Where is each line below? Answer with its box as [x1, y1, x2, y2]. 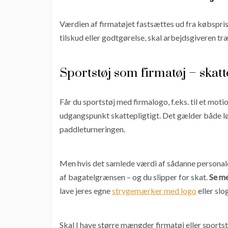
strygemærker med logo [112, 186, 196, 196]
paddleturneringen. [60, 124, 125, 134]
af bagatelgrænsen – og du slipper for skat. [60, 172, 209, 182]
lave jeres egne [60, 186, 112, 196]
